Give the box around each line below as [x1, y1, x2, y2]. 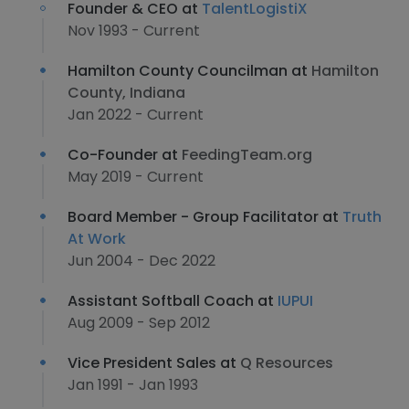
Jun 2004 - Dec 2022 [68, 250, 215, 271]
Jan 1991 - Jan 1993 [68, 374, 198, 395]
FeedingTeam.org [182, 144, 312, 165]
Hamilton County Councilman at [68, 60, 311, 81]
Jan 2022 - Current [68, 104, 204, 125]
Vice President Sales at [68, 352, 240, 373]
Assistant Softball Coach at [68, 290, 278, 311]
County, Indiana [68, 82, 185, 103]
